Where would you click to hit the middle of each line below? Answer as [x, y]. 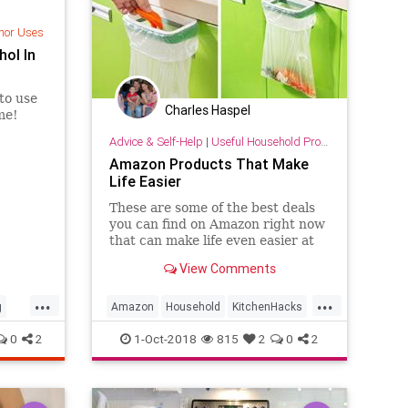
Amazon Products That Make [209, 164]
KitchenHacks [267, 306]
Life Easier [145, 182]
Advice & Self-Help [156, 142]
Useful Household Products [265, 142]
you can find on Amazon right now [217, 224]
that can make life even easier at [211, 241]
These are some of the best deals [212, 208]
